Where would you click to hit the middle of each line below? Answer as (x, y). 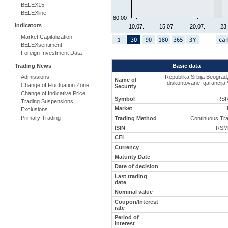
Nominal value (134, 192)
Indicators (28, 25)
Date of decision (136, 166)
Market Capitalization (47, 37)
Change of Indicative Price (53, 93)
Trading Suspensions (47, 101)
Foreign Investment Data (51, 53)
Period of (127, 217)
